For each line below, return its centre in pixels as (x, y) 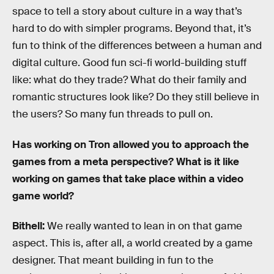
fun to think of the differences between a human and (137, 46)
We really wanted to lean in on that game (143, 226)
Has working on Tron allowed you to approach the (131, 144)
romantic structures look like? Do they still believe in (136, 97)
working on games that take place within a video (128, 179)
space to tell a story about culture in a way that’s (127, 12)
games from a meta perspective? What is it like (126, 161)
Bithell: (28, 226)
